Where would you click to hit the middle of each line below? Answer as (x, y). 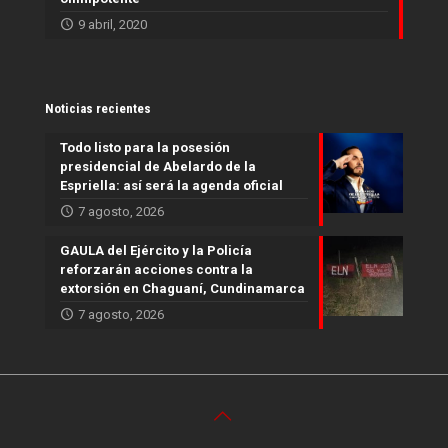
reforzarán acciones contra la (156, 270)
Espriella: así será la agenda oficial (171, 186)
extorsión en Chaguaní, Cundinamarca (182, 289)
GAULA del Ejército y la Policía (156, 251)
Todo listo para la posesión (145, 148)
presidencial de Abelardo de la (158, 167)
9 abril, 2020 (112, 25)
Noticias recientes (98, 109)
